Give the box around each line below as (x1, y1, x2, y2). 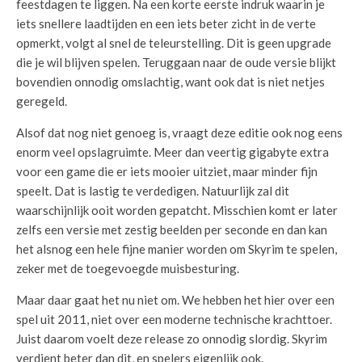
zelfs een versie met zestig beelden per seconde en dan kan (16, 222, 327, 237)
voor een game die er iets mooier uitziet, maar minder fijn (16, 164, 318, 179)
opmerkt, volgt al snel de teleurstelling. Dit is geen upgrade (16, 36, 331, 50)
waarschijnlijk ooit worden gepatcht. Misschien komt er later (16, 203, 338, 217)
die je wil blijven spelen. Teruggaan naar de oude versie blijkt (16, 55, 336, 69)
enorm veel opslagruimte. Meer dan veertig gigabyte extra (16, 145, 329, 159)
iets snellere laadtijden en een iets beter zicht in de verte (16, 16, 316, 31)
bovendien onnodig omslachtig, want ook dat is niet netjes (16, 74, 325, 89)
